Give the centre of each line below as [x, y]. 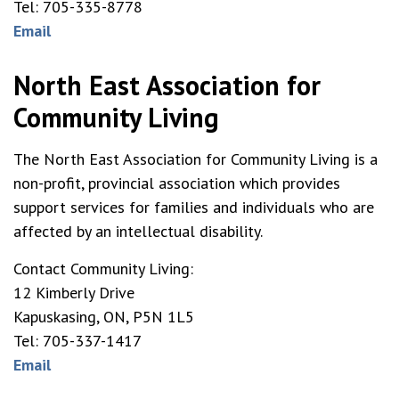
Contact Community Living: [103, 269]
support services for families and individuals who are [194, 207]
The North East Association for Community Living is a [195, 159]
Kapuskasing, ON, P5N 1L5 [104, 317]
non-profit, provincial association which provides [177, 183]
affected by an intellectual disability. [138, 231]
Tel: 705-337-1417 [77, 341]
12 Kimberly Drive [74, 293]
